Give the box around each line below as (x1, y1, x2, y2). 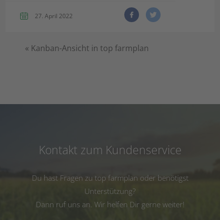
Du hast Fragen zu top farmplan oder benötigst (31, 173, 189, 183)
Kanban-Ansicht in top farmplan (31, 43, 149, 54)
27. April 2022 (35, 12, 73, 20)
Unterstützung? (84, 186, 136, 196)
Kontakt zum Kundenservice (38, 142, 182, 158)
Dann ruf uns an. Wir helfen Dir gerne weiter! (35, 199, 185, 209)
